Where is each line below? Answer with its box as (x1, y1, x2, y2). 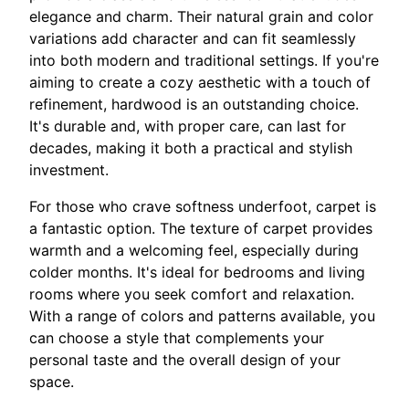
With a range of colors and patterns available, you (29, 306, 375, 325)
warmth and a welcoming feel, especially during (29, 240, 359, 259)
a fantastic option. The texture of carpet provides (29, 218, 372, 237)
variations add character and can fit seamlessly (29, 28, 356, 47)
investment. (29, 160, 109, 179)
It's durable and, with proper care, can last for (29, 116, 346, 135)
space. (29, 372, 74, 391)
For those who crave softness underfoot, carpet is (29, 196, 376, 215)
